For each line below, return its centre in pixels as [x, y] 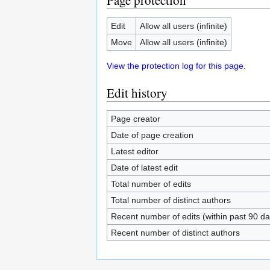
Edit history [137, 93]
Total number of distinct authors [171, 200]
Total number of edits [151, 184]
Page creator [135, 119]
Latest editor [134, 151]
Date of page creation [152, 135]
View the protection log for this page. [176, 66]
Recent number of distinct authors [175, 233]
